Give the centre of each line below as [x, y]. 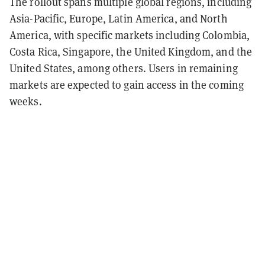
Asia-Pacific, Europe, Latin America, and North [119, 18]
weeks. [26, 101]
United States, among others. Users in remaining [124, 68]
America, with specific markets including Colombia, [130, 35]
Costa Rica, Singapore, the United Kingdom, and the [131, 51]
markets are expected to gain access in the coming [127, 85]
